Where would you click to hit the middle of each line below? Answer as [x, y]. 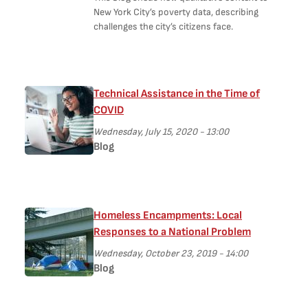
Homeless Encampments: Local [168, 216]
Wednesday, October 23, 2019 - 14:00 [171, 253]
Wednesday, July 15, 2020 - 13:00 [161, 132]
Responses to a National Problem [172, 232]
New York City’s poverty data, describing [176, 12]
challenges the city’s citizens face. [163, 26]
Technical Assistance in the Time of [177, 94]
